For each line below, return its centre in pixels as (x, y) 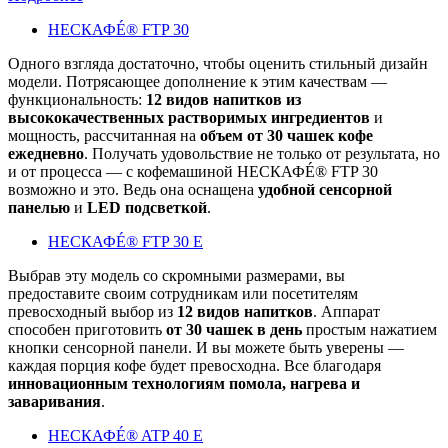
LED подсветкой (145, 208)
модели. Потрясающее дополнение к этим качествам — (197, 82)
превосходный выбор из (92, 312)
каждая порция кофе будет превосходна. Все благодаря (194, 366)
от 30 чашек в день (232, 330)
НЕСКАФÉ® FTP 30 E (125, 242)
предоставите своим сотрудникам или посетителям (183, 294)
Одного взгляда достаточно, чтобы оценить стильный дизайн (218, 64)
